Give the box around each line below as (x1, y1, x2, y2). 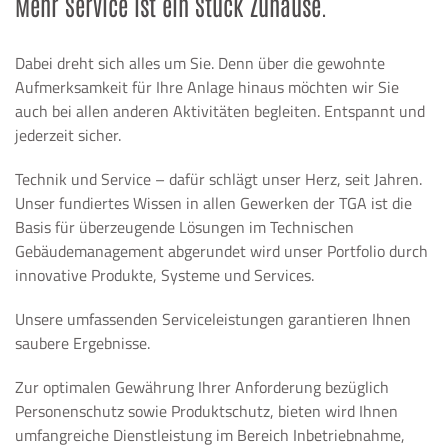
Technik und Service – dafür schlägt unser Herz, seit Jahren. (15, 167, 422, 191)
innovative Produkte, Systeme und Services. (15, 263, 314, 287)
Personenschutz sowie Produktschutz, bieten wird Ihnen (15, 399, 398, 423)
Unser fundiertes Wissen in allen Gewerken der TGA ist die (15, 191, 412, 215)
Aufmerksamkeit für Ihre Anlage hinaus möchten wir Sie (15, 75, 399, 99)
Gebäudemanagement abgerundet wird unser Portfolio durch (15, 239, 428, 263)
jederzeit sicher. (15, 123, 121, 147)
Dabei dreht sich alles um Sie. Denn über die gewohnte (15, 51, 385, 75)
